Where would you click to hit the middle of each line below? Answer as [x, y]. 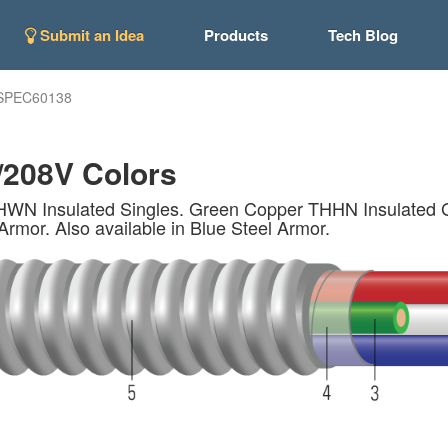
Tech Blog [362, 35]
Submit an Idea [89, 35]
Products [235, 35]
